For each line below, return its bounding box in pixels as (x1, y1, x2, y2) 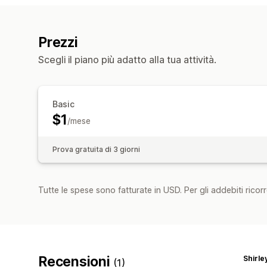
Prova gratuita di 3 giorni (52, 144, 140, 154)
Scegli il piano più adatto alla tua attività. (38, 53, 216, 66)
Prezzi (38, 33, 78, 51)
